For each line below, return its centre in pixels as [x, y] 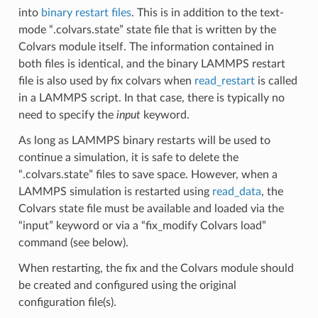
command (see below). [73, 242]
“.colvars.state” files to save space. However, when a [148, 174]
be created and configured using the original [127, 285]
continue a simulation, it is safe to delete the [128, 157]
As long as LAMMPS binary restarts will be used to [144, 140]
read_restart [224, 81]
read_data [236, 191]
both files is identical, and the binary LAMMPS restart [152, 64]
